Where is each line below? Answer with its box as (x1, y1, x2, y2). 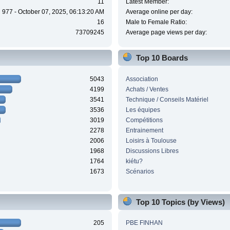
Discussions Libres (125, 147, 179, 155)
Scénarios (125, 167, 154, 175)
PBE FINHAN (125, 219, 163, 227)
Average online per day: (125, 8, 193, 16)
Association (125, 75, 158, 83)
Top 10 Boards (136, 53, 188, 63)
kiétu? (125, 157, 143, 165)
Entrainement (125, 126, 163, 134)
